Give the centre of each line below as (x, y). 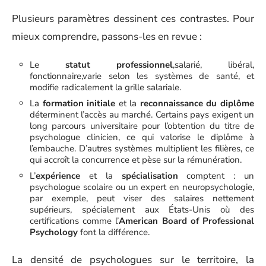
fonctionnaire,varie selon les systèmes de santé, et (142, 76)
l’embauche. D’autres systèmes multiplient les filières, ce (142, 148)
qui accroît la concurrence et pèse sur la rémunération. (136, 159)
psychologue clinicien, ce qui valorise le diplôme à (142, 137)
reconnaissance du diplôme (197, 103)
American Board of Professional (187, 221)
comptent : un (216, 175)
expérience (58, 175)
